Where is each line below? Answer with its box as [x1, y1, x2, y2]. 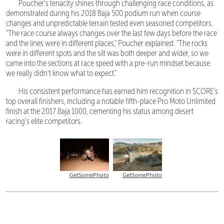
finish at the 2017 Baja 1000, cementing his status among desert [6, 106, 193, 116]
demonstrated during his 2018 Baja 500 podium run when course [6, 8, 200, 18]
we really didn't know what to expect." [6, 68, 116, 78]
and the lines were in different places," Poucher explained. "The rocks [6, 38, 207, 48]
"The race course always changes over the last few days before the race [6, 28, 217, 38]
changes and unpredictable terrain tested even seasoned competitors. [6, 18, 213, 28]
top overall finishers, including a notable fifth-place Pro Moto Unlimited [6, 96, 215, 106]
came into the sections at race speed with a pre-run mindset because [6, 58, 210, 68]
